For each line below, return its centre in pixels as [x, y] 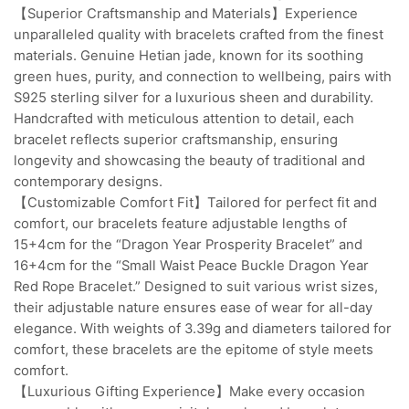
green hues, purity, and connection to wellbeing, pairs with [203, 76]
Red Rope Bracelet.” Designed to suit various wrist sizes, [196, 286]
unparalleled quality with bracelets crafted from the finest [199, 34]
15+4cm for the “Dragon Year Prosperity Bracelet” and [188, 244]
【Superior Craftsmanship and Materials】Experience [186, 13]
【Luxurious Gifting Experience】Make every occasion [189, 391]
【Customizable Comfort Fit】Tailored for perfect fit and [195, 202]
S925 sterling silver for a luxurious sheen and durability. [194, 97]
